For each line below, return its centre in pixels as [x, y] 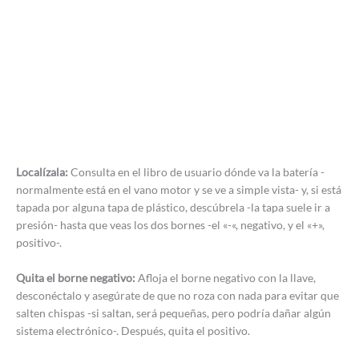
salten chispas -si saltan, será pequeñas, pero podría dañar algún [173, 313]
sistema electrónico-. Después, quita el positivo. [133, 330]
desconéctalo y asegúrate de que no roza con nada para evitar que [177, 295]
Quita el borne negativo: [77, 277]
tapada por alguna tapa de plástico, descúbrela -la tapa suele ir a [173, 207]
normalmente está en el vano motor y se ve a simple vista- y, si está [179, 189]
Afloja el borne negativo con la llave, [227, 277]
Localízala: [43, 171]
